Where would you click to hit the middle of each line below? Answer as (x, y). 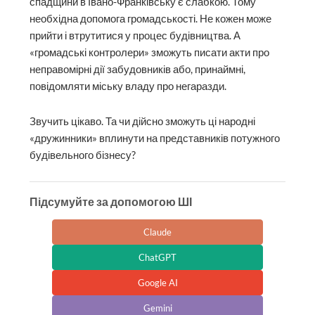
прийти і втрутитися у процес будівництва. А (135, 36)
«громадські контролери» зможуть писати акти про (150, 53)
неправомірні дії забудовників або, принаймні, (138, 70)
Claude (157, 232)
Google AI (157, 283)
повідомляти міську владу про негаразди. (128, 86)
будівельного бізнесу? (83, 155)
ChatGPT (157, 258)
